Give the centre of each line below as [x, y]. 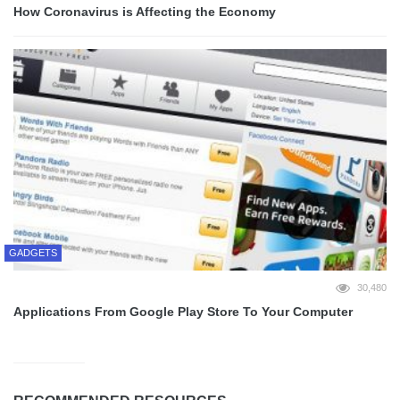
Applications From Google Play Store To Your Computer [183, 312]
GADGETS [33, 253]
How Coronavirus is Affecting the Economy [145, 11]
